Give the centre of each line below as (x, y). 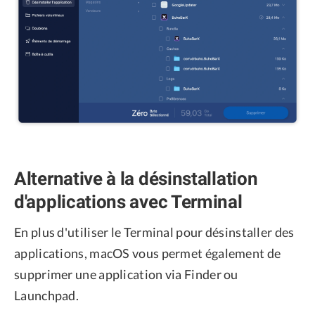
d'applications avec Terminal (128, 201)
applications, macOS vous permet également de (148, 253)
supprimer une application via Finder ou (126, 275)
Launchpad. (47, 296)
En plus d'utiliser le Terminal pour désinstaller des (154, 232)
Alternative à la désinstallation (136, 178)
